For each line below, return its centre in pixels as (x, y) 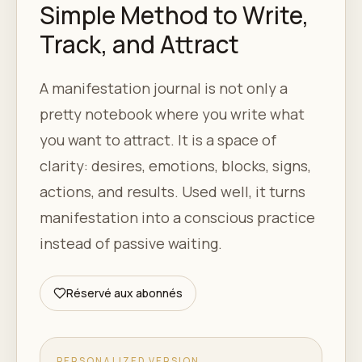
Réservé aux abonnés (124, 293)
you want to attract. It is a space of (158, 139)
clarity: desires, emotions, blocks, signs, (175, 165)
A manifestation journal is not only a (164, 88)
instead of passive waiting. (131, 243)
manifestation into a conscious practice (177, 217)
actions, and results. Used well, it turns (173, 191)
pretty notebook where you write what (172, 114)
